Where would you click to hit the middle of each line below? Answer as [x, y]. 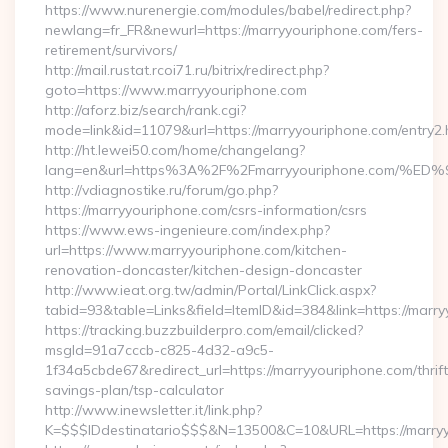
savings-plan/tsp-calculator [134, 390]
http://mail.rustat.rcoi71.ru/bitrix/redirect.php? [187, 70]
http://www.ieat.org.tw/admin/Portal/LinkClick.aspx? [210, 290]
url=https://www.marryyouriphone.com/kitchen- [196, 250]
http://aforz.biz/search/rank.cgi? [145, 110]
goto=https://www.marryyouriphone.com [176, 90]
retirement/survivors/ [111, 50]
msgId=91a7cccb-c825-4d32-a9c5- [159, 350]
